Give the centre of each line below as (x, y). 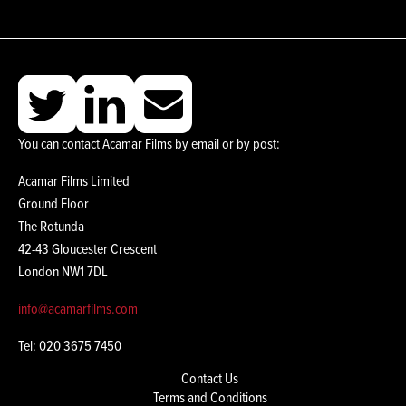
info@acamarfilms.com (78, 310)
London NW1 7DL (63, 273)
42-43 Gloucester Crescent (87, 250)
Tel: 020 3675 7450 (70, 347)
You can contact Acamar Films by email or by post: (149, 145)
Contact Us (210, 380)
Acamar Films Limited (74, 182)
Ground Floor (53, 205)
